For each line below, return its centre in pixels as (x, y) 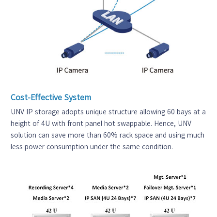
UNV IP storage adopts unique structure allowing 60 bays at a (108, 112)
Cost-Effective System (51, 97)
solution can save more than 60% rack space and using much (108, 135)
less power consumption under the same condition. (92, 147)
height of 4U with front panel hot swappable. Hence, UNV (101, 123)
